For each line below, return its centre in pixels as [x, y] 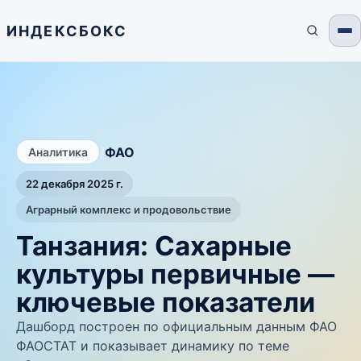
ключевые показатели [166, 302]
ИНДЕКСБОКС [67, 31]
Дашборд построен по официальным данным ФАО [176, 326]
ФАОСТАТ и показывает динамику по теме [153, 346]
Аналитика [58, 152]
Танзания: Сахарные [154, 246]
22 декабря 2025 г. [75, 184]
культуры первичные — [175, 274]
